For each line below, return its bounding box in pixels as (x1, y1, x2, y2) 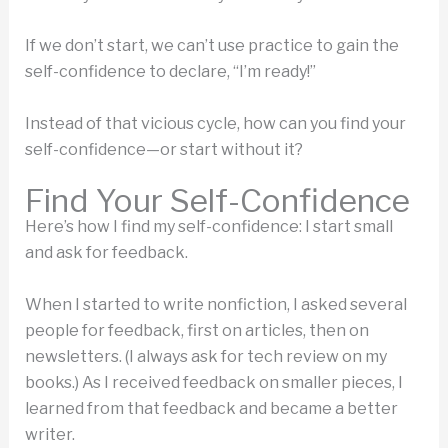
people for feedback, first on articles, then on (24, 320, 369, 340)
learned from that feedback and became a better (24, 398, 398, 418)
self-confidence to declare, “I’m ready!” (24, 62, 316, 82)
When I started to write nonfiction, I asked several (24, 294, 407, 314)
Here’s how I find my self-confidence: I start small (24, 217, 393, 237)
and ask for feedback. (24, 243, 188, 263)
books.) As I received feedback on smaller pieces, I (24, 372, 403, 392)
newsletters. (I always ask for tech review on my (24, 346, 387, 366)
